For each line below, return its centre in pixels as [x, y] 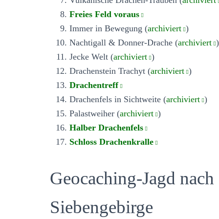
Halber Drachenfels [106, 127]
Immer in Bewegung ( [109, 28]
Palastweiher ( [95, 113]
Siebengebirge [101, 207]
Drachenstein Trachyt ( [110, 71]
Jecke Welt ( [91, 56]
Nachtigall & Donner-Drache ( [124, 42]
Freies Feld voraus [104, 14]
